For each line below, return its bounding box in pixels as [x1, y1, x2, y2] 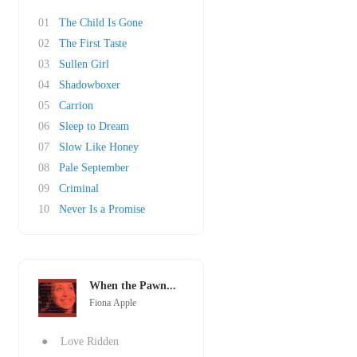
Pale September [59, 162, 129, 174]
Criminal [59, 182, 99, 194]
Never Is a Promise [59, 203, 145, 215]
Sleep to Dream [59, 120, 129, 132]
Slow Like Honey [59, 141, 139, 153]
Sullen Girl [59, 58, 109, 70]
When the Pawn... [89, 280, 176, 292]
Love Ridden [61, 335, 119, 347]
